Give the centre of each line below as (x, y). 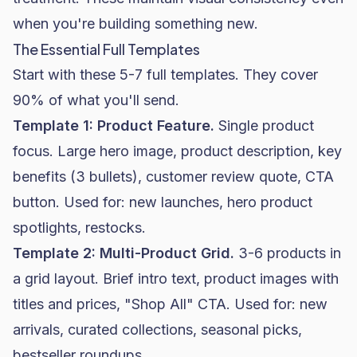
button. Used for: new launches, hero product (163, 202)
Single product (264, 126)
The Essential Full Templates (106, 49)
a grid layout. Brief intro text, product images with (176, 279)
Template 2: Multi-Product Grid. (124, 253)
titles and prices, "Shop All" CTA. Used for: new (170, 304)
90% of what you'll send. (96, 100)
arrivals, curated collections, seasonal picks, (157, 330)
